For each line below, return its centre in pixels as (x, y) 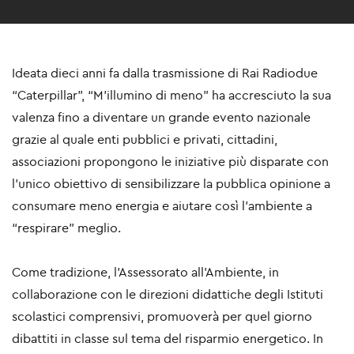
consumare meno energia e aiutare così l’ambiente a (162, 206)
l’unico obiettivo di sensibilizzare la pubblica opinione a (171, 184)
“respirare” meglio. (66, 228)
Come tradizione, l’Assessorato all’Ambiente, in (145, 272)
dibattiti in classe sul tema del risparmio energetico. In (168, 339)
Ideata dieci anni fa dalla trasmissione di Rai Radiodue (165, 73)
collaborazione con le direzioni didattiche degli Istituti (168, 294)
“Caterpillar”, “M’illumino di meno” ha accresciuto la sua (171, 95)
